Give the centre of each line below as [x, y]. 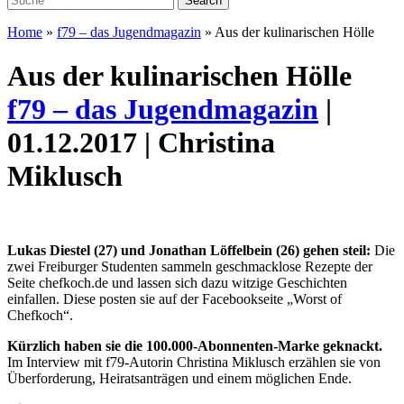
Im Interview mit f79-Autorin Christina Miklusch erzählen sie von [194, 362]
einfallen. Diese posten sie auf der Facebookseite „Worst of [174, 298]
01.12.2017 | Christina [141, 143]
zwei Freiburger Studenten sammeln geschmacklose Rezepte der [190, 266]
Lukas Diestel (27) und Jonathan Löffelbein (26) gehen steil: [189, 250]
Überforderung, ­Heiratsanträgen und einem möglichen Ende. [179, 378]
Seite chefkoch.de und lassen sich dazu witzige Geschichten [177, 282]
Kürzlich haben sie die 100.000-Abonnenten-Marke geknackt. [195, 345]
